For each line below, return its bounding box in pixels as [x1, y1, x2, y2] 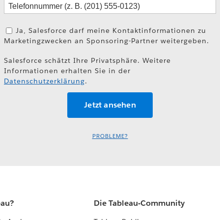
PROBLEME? [92, 132, 128, 140]
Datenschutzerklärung [4, 77, 85, 85]
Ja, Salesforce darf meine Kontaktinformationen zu [16, 26, 207, 35]
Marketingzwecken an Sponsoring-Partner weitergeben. [4, 36, 209, 45]
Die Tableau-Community [94, 198, 185, 209]
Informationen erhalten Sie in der [4, 66, 131, 75]
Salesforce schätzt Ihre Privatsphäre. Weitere [4, 56, 171, 65]
